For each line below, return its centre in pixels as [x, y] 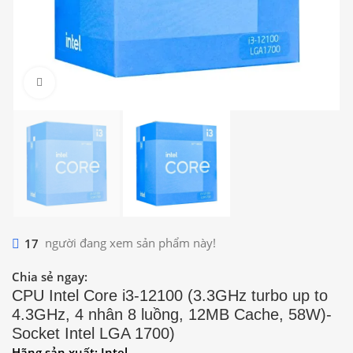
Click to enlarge [93, 83]
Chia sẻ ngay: [50, 277]
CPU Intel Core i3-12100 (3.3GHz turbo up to [170, 296]
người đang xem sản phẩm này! [130, 243]
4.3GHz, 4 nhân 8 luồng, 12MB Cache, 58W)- [172, 315]
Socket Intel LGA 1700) [93, 334]
